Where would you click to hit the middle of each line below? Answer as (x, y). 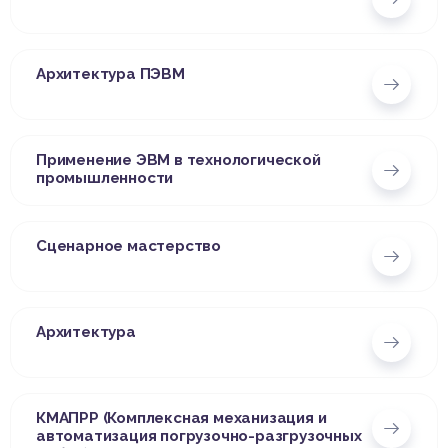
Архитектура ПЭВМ (110, 74)
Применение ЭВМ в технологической (178, 160)
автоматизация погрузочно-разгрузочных (199, 436)
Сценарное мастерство (128, 246)
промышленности (105, 178)
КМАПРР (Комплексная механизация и (181, 418)
